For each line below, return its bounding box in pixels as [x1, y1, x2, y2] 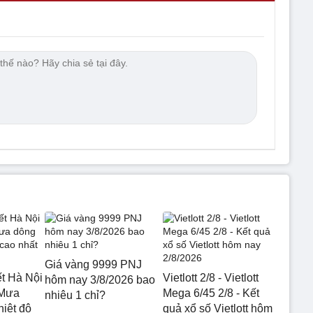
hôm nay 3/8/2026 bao [45, 273, 155, 286]
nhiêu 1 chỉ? [45, 289, 105, 301]
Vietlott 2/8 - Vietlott [162, 271, 259, 284]
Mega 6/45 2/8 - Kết [162, 286, 259, 299]
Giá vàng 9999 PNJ [45, 258, 142, 270]
